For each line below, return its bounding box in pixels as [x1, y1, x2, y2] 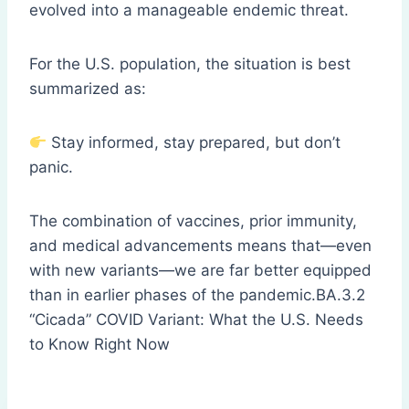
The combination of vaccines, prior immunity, [29, 212, 357, 231]
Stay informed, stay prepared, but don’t [47, 133, 341, 152]
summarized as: [29, 79, 146, 99]
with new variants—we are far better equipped [29, 261, 372, 280]
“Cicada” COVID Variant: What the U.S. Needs [29, 310, 363, 330]
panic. [29, 158, 73, 177]
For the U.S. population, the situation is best [29, 55, 351, 74]
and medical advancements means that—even [29, 236, 372, 256]
